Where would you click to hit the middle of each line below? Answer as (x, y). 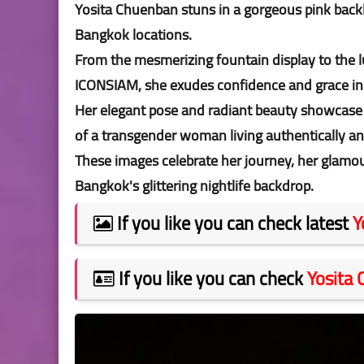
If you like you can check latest (233, 223)
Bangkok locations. (135, 35)
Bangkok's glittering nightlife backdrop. (194, 186)
